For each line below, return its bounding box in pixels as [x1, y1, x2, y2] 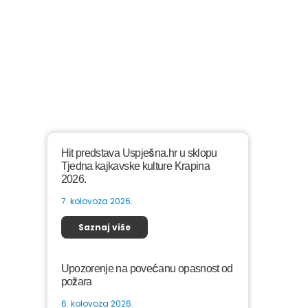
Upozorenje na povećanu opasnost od [60, 263, 233, 274]
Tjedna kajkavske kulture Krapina [60, 160, 210, 172]
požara [60, 276, 92, 287]
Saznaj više [78, 221, 131, 233]
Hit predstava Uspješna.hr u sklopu [60, 147, 217, 159]
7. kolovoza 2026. [60, 195, 133, 207]
